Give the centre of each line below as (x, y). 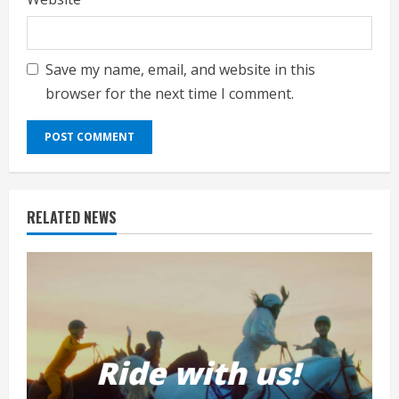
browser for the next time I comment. (170, 93)
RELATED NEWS (72, 217)
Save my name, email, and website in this (180, 69)
